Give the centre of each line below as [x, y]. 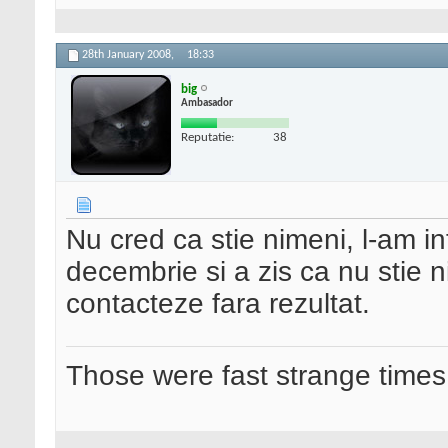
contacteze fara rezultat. [218, 304]
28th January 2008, [129, 55]
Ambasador [207, 103]
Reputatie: [207, 137]
